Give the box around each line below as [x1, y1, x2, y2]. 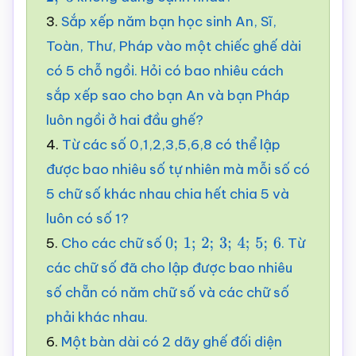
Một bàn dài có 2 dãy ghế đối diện [61, 333, 282, 350]
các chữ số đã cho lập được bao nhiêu [46, 259, 292, 277]
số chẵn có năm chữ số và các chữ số [46, 284, 289, 301]
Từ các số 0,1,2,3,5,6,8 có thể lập [62, 136, 281, 153]
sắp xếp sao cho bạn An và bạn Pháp [46, 87, 290, 104]
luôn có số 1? [46, 210, 129, 227]
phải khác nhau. [46, 308, 148, 326]
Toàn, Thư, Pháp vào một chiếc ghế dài [46, 37, 301, 55]
